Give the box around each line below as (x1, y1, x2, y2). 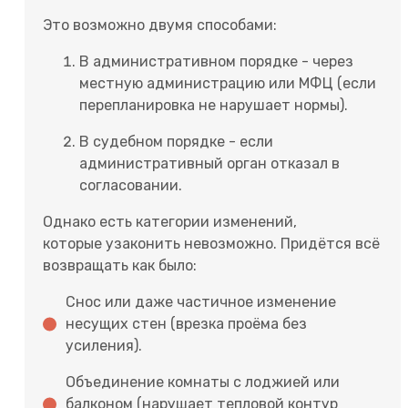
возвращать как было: (43, 256, 197, 274)
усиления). (66, 336, 142, 354)
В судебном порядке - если (79, 132, 273, 150)
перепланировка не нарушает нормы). (79, 96, 348, 114)
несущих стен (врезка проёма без (66, 314, 307, 332)
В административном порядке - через (79, 52, 353, 70)
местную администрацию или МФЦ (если (79, 74, 376, 92)
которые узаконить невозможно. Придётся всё (43, 234, 380, 252)
